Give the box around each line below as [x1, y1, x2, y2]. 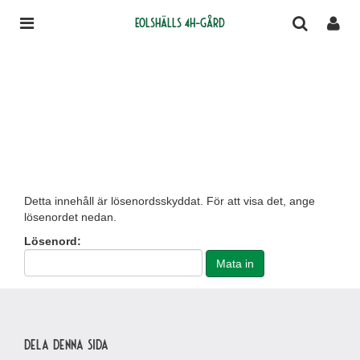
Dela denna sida [24, 335, 108, 353]
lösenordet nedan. [24, 211, 117, 223]
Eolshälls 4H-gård [135, 14, 225, 30]
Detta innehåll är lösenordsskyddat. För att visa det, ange [24, 194, 315, 207]
